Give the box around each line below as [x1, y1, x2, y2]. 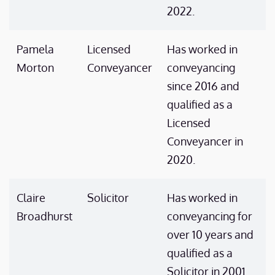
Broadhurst [17, 209, 72, 223]
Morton [17, 61, 54, 74]
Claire [17, 191, 45, 204]
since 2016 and [167, 79, 239, 93]
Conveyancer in [167, 134, 243, 148]
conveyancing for [167, 209, 252, 223]
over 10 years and [167, 228, 254, 241]
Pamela [17, 42, 54, 56]
